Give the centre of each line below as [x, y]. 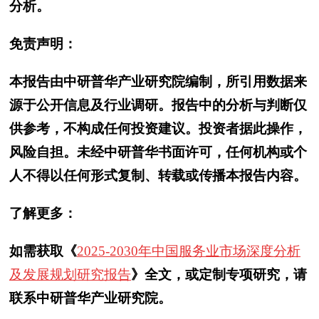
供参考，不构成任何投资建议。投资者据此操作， [158, 129]
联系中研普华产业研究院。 [90, 298]
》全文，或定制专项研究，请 [219, 274]
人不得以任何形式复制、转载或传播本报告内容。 [158, 176]
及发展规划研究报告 [70, 274]
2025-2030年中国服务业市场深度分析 [189, 251]
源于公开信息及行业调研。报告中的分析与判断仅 [158, 105]
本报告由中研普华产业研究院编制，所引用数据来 [158, 82]
